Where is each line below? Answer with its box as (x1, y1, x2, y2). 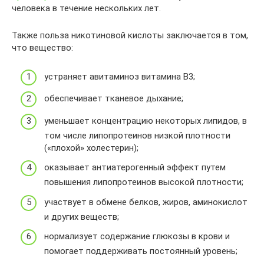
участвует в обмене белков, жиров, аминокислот (44, 196, 247, 207)
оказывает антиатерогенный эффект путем (44, 162, 226, 173)
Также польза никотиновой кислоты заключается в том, (12, 30, 248, 41)
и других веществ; (44, 211, 119, 222)
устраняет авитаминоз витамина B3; (44, 71, 195, 82)
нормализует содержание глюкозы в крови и (44, 231, 230, 242)
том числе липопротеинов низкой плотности (44, 130, 230, 141)
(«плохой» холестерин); (44, 142, 138, 153)
